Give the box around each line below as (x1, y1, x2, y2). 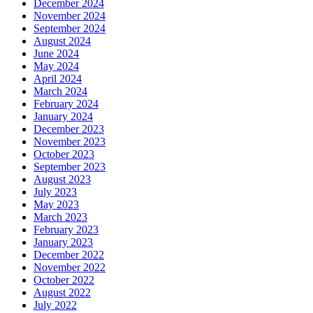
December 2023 (34, 122, 104, 135)
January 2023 (34, 235, 93, 248)
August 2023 (34, 173, 91, 185)
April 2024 (34, 72, 82, 85)
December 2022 (34, 248, 104, 261)
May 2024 (34, 59, 79, 72)
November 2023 (34, 135, 105, 147)
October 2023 (34, 147, 94, 160)
